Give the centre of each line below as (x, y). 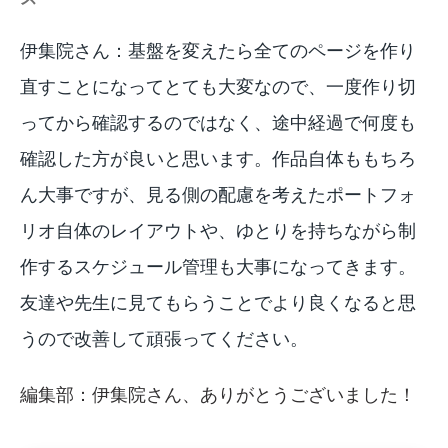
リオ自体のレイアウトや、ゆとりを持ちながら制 (218, 230)
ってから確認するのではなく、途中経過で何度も (218, 122)
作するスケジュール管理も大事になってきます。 (218, 266)
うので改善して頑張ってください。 (164, 338)
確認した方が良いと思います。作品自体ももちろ (218, 158)
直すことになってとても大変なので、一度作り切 (218, 86)
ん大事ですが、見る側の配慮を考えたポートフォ (218, 194)
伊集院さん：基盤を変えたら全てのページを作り (218, 50)
